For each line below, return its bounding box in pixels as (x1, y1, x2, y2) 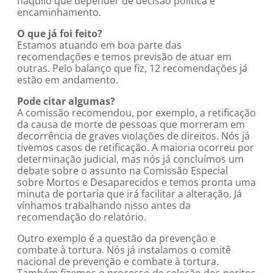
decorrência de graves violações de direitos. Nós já (17, 129, 250, 143)
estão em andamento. (17, 73, 118, 87)
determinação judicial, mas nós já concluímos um (17, 152, 244, 166)
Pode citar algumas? (17, 94, 115, 108)
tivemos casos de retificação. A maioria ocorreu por (17, 141, 254, 154)
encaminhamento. (17, 5, 101, 19)
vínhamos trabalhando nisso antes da (17, 199, 191, 212)
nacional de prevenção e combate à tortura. (17, 255, 219, 268)
